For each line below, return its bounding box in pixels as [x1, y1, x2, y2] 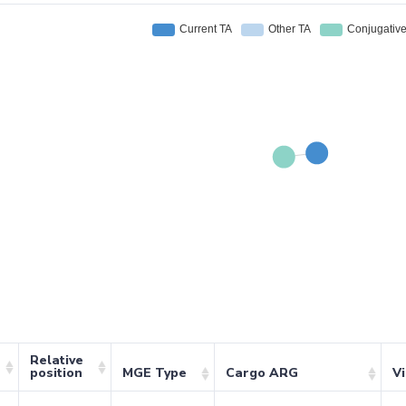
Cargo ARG [225, 364, 298, 382]
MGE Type [121, 364, 187, 382]
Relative [29, 352, 83, 370]
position [29, 364, 82, 382]
